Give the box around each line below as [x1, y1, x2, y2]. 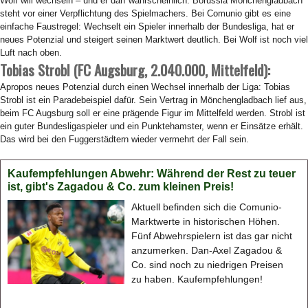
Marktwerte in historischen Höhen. [131, 216, 280, 227]
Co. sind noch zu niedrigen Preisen [131, 259, 284, 270]
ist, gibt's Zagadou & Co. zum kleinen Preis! [8, 181, 234, 192]
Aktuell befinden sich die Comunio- [131, 201, 283, 212]
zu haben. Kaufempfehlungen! [131, 274, 263, 285]
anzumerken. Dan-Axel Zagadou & [131, 245, 283, 256]
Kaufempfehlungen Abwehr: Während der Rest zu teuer [8, 168, 296, 179]
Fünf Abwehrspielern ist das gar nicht [131, 230, 293, 241]
